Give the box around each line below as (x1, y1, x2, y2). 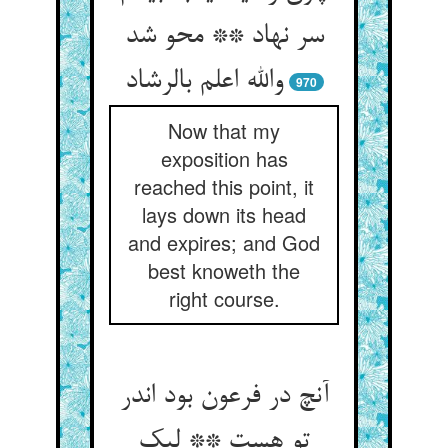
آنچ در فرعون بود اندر (119, 381, 329, 413)
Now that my (168, 116, 280, 145)
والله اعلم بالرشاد (124, 66, 283, 98)
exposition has (160, 144, 288, 173)
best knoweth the (148, 256, 300, 285)
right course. (168, 284, 280, 313)
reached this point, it (134, 172, 314, 201)
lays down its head (142, 200, 306, 229)
